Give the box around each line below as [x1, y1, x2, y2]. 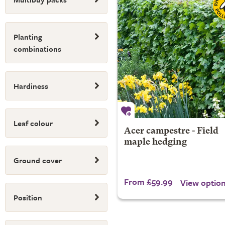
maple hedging [124, 138, 187, 147]
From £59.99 [124, 175, 173, 188]
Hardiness [14, 80, 48, 91]
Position [14, 192, 42, 203]
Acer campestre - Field [124, 127, 218, 136]
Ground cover [14, 155, 62, 166]
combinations [14, 43, 61, 54]
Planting [14, 31, 42, 42]
